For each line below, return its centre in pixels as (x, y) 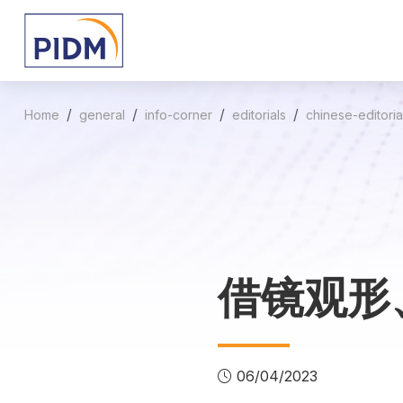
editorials (259, 115)
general (102, 115)
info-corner (179, 115)
